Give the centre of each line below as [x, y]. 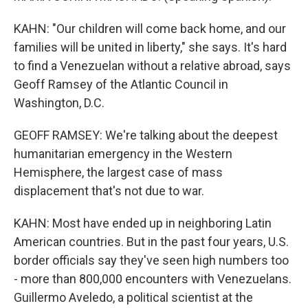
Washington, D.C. [59, 103]
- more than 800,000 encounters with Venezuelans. [153, 279]
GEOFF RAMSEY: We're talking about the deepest [146, 135]
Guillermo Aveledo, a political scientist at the [133, 297]
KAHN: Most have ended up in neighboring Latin [143, 223]
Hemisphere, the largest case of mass [118, 172]
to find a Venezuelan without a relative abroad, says [152, 66]
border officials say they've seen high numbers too [151, 260]
